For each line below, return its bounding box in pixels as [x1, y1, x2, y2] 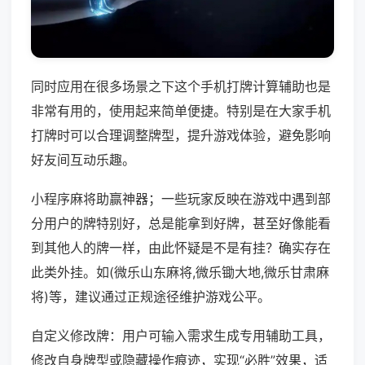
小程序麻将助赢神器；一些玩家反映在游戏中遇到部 [31, 191, 331, 208]
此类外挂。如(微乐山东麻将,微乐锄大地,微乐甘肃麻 [31, 264, 329, 281]
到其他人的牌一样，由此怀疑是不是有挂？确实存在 [31, 240, 331, 257]
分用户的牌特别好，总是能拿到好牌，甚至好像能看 [31, 215, 331, 232]
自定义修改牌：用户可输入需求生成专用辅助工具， [31, 328, 331, 345]
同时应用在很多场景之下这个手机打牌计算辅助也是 [31, 78, 331, 95]
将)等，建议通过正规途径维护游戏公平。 [31, 288, 270, 306]
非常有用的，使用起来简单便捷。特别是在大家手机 [31, 103, 331, 120]
